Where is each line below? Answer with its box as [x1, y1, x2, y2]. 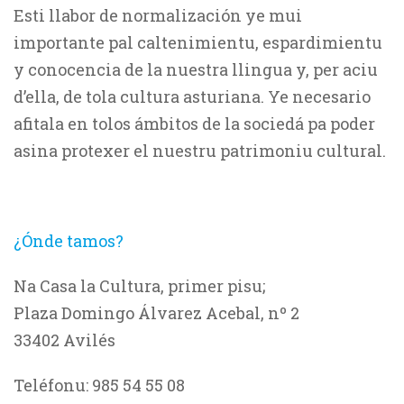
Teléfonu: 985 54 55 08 [14, 374, 185, 396]
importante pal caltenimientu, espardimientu [14, 32, 382, 53]
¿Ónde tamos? [14, 230, 124, 252]
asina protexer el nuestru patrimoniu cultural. [14, 140, 386, 161]
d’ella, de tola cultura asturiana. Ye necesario [14, 86, 371, 107]
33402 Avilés [14, 329, 115, 351]
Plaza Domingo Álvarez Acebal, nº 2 [14, 302, 299, 324]
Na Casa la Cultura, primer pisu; [14, 275, 265, 297]
